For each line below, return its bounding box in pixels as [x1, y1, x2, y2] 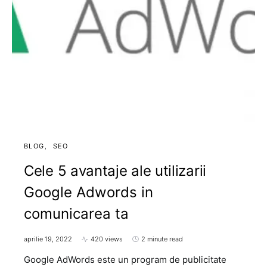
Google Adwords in [24, 184, 153, 201]
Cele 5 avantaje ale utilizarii [24, 162, 207, 179]
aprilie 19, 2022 [24, 235, 72, 243]
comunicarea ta [24, 205, 129, 222]
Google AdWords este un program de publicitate [24, 254, 226, 265]
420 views [91, 235, 123, 243]
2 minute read [141, 235, 183, 243]
